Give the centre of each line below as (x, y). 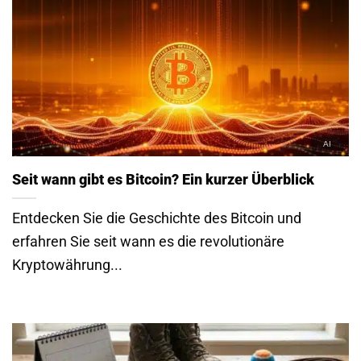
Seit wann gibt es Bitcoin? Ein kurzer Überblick (163, 180)
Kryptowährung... (67, 265)
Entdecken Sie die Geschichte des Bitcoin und (157, 218)
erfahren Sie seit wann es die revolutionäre (148, 242)
